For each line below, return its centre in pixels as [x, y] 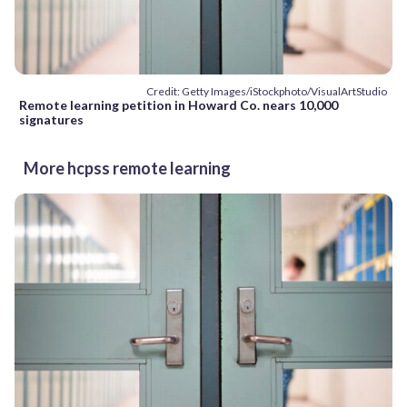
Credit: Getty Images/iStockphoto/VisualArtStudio [267, 92]
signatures [51, 120]
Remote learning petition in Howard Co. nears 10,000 [179, 105]
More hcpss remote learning [127, 169]
